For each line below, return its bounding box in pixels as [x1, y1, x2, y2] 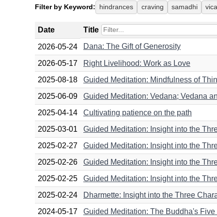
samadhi [171, 3, 198, 11]
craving [141, 3, 164, 11]
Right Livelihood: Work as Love [83, 59, 190, 67]
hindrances [99, 3, 134, 11]
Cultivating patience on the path [83, 108, 192, 117]
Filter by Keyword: [35, 3, 95, 11]
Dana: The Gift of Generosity [83, 42, 181, 50]
